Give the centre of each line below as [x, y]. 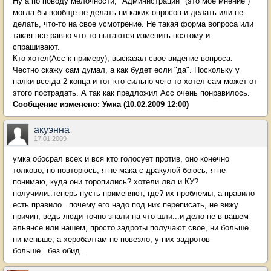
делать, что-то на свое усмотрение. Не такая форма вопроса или [133, 24]
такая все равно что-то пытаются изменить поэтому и [111, 35]
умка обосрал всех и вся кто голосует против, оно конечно [121, 159]
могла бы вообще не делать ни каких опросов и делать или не [128, 12]
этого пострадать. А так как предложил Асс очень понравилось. [131, 93]
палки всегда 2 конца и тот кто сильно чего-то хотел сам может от [135, 81]
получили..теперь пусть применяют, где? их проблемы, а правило [134, 193]
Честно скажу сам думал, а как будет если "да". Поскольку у [126, 70]
